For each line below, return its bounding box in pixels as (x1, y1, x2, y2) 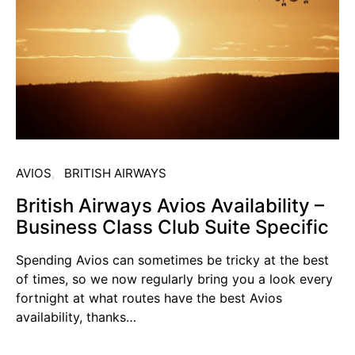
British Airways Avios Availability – (16, 194, 324, 218)
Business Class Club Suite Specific (16, 216, 329, 239)
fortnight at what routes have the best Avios (16, 290, 282, 307)
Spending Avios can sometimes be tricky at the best (16, 252, 329, 269)
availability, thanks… (16, 309, 136, 326)
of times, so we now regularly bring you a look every (16, 271, 333, 288)
